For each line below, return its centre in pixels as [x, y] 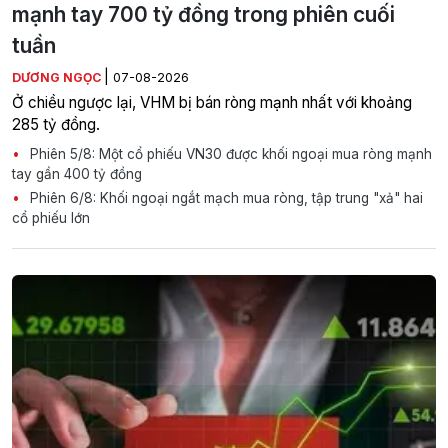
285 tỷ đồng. [56, 125]
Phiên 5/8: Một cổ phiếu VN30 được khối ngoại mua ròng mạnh [229, 154]
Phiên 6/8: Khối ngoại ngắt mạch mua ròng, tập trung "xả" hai [224, 198]
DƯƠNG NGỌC [58, 78]
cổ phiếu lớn [51, 218]
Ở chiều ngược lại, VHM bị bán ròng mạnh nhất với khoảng [212, 103]
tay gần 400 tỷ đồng [77, 174]
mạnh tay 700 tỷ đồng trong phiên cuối [203, 15]
